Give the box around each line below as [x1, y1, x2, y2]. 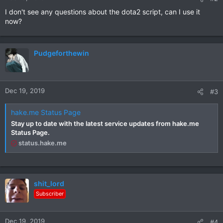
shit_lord [34, 179, 64, 188]
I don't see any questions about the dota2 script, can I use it [5, 7, 200, 16]
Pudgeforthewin [34, 49, 89, 57]
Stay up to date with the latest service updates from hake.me [11, 119, 199, 127]
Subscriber [36, 190, 64, 197]
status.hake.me [18, 138, 67, 147]
